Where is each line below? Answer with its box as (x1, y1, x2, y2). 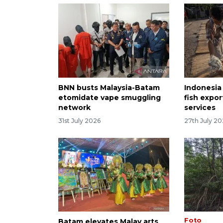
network (58, 103, 91, 112)
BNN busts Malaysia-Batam (58, 83, 160, 92)
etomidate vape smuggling (58, 93, 161, 102)
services (184, 103, 216, 112)
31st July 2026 (58, 116, 101, 124)
